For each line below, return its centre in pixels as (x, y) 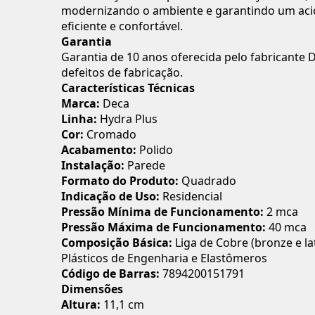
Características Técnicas (128, 88)
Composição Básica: (117, 242)
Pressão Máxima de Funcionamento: (163, 227)
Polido (155, 149)
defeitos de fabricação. (122, 72)
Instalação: (93, 165)
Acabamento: (99, 149)
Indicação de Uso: (110, 196)
